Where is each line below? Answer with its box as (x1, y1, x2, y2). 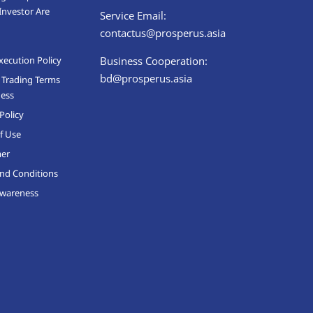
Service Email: (100, 8, 167, 22)
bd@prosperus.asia (100, 71, 193, 85)
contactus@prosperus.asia (100, 25, 226, 40)
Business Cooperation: (100, 53, 208, 68)
